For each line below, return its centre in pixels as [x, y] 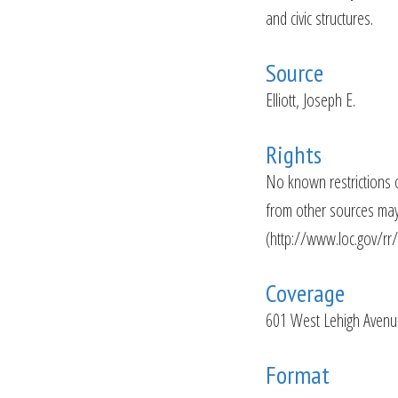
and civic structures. [319, 18]
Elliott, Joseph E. [310, 100]
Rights [294, 154]
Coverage [305, 293]
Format [298, 374]
